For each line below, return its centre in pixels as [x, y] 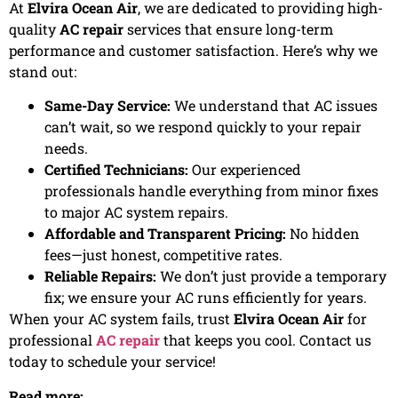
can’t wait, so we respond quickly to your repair [203, 127]
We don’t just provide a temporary [271, 276]
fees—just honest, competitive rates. [163, 255]
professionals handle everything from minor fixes [211, 191]
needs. [66, 148]
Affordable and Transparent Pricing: [165, 234]
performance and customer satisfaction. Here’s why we [193, 50]
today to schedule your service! [112, 362]
